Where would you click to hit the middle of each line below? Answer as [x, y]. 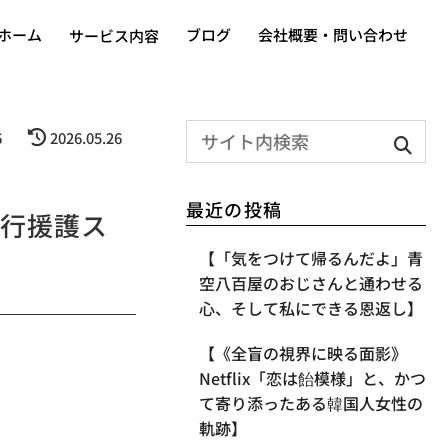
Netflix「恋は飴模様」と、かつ [312, 378]
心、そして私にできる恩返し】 [310, 308]
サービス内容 [114, 35]
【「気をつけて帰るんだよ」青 [310, 258]
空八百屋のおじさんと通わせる [310, 283]
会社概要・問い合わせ [333, 34]
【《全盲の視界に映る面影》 [302, 353]
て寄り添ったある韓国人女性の [310, 403]
